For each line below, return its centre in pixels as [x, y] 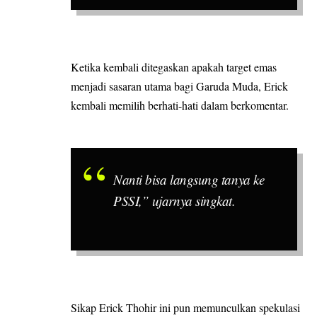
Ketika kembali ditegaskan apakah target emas [174, 67]
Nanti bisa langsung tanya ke [189, 180]
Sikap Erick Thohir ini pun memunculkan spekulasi [185, 307]
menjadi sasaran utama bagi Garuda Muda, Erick [179, 86]
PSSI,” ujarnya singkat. [174, 201]
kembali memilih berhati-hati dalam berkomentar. [180, 105]
